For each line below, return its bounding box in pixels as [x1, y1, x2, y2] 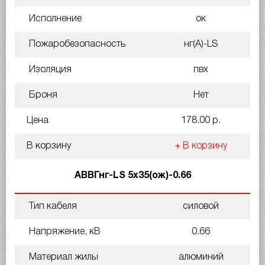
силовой [183, 202, 219, 211]
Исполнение [27, 14, 82, 23]
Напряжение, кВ [27, 227, 101, 236]
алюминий [178, 253, 224, 261]
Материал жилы [27, 253, 98, 261]
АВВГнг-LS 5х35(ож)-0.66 [74, 171, 191, 180]
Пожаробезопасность [27, 40, 125, 49]
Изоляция [27, 65, 72, 74]
